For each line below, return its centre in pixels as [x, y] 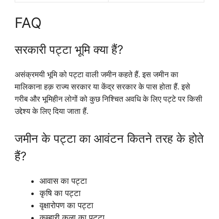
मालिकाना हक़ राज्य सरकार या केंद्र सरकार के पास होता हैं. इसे [102, 87]
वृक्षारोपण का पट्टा [66, 205]
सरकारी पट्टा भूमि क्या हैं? [69, 50]
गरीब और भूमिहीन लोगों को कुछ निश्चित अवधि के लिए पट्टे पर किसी [109, 99]
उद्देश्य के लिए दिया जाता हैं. [52, 111]
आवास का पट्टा [63, 181]
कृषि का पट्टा [60, 193]
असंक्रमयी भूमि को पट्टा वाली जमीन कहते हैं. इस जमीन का [97, 75]
